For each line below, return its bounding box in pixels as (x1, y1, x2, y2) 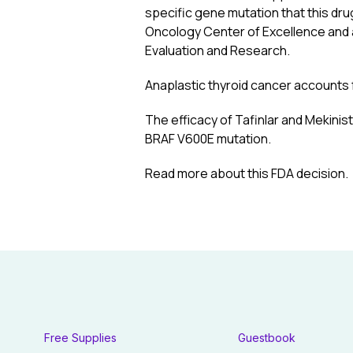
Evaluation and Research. (145, 42, 292, 59)
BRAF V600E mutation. (145, 130, 273, 147)
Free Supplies (44, 331, 117, 344)
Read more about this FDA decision (145, 165, 345, 182)
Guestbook (238, 331, 296, 344)
